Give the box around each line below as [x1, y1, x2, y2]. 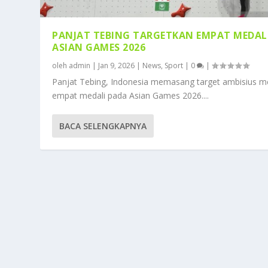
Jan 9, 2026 [98, 60, 135, 71]
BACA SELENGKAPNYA [59, 120, 147, 132]
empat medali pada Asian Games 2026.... [52, 90, 209, 102]
